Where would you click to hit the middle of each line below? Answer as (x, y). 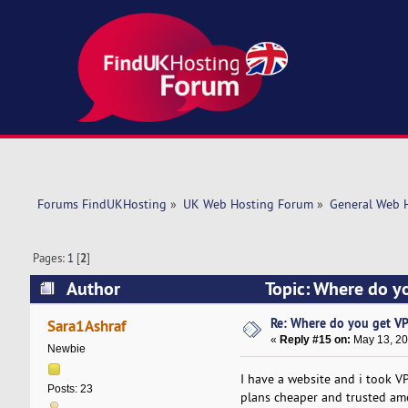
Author (93, 288)
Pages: (51, 258)
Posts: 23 (70, 389)
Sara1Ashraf (87, 326)
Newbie (66, 349)
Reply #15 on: (316, 339)
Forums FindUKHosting (102, 204)
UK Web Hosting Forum (248, 204)
